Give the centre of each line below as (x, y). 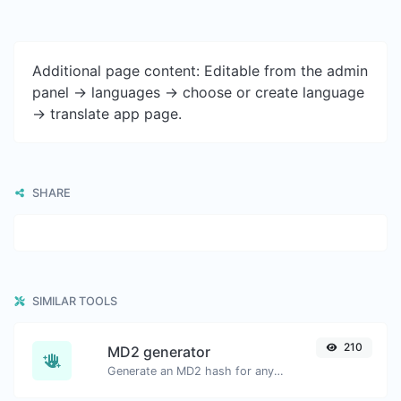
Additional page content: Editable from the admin (200, 71)
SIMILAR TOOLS (73, 301)
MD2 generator (159, 352)
